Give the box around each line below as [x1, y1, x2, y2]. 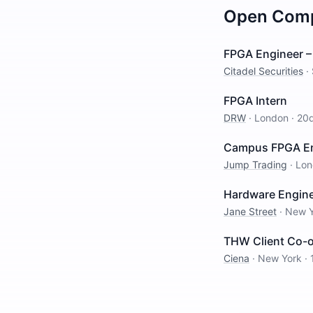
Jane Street [224, 205, 277, 217]
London [254, 112, 289, 124]
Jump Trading [224, 159, 287, 170]
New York [258, 252, 302, 264]
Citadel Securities [224, 65, 303, 77]
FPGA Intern [224, 94, 287, 108]
